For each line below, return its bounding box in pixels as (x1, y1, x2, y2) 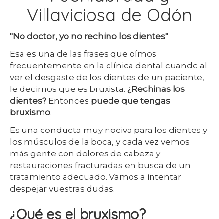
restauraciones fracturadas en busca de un (10, 160, 191, 170)
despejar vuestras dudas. (10, 184, 115, 194)
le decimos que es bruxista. (10, 84, 127, 94)
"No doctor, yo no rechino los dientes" (10, 31, 168, 41)
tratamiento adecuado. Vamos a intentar (10, 172, 181, 182)
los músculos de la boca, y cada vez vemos (10, 137, 190, 147)
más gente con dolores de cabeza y (10, 149, 160, 158)
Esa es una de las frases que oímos (10, 49, 156, 59)
